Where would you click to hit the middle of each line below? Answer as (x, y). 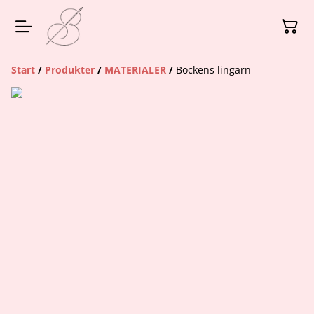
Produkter (70, 70)
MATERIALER (135, 70)
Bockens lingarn (213, 70)
